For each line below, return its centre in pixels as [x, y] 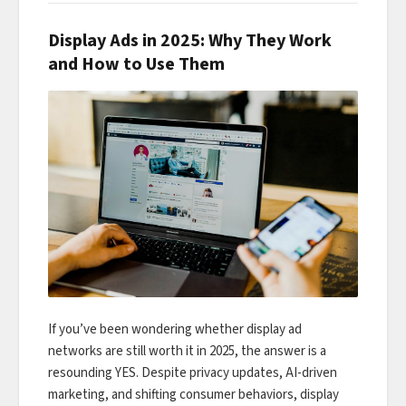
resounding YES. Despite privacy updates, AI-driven [193, 372]
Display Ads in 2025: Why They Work [190, 40]
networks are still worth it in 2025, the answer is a [187, 351]
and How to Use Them [136, 64]
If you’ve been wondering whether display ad [175, 329]
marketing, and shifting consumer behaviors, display [193, 394]
